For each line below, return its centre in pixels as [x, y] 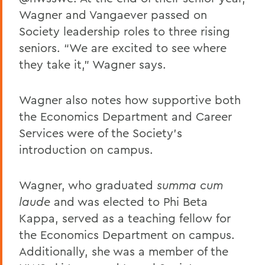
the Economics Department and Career [125, 116]
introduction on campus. [86, 149]
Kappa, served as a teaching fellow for [125, 218]
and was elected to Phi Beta [131, 201]
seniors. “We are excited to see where [123, 47]
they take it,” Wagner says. [93, 64]
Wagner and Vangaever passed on [113, 14]
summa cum [190, 185]
